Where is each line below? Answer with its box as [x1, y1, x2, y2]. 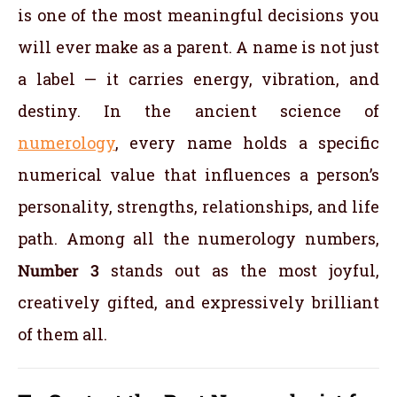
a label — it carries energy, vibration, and [18, 68, 379, 90]
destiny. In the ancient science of [18, 100, 379, 122]
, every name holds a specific [115, 132, 379, 154]
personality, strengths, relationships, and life [18, 196, 379, 218]
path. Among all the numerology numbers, [18, 228, 379, 250]
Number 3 [18, 260, 99, 282]
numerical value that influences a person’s [18, 164, 379, 186]
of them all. [18, 323, 107, 346]
